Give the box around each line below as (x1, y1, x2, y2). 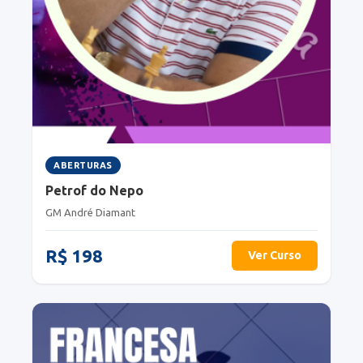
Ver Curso (248, 249, 301, 263)
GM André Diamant (45, 207, 135, 219)
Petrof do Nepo (45, 183, 143, 199)
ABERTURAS (53, 160, 113, 171)
